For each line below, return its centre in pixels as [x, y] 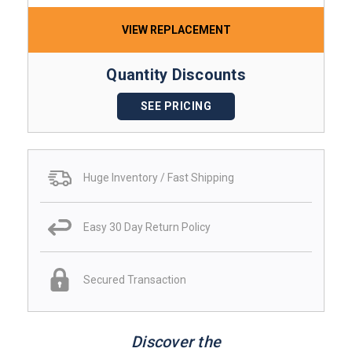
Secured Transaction [135, 279]
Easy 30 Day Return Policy [147, 227]
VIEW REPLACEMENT [176, 29]
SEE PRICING [176, 106]
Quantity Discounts [176, 74]
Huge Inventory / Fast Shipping [159, 178]
